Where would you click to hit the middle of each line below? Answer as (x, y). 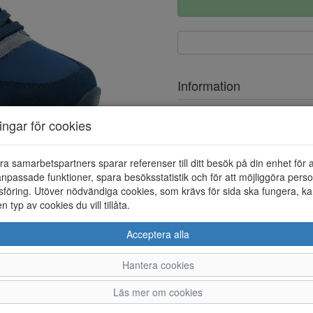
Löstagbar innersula (227, 164)
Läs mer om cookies (158, 292)
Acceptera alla (158, 234)
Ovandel (202, 112)
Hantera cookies (158, 264)
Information (209, 85)
